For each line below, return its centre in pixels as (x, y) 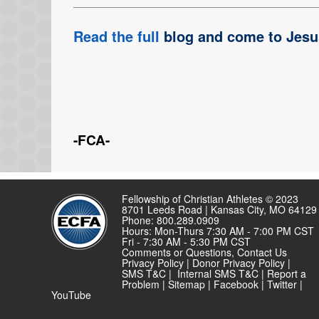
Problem (141, 284)
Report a (287, 274)
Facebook (236, 284)
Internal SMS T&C (218, 274)
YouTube (71, 295)
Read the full (116, 36)
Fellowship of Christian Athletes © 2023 (210, 199)
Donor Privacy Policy (239, 263)
